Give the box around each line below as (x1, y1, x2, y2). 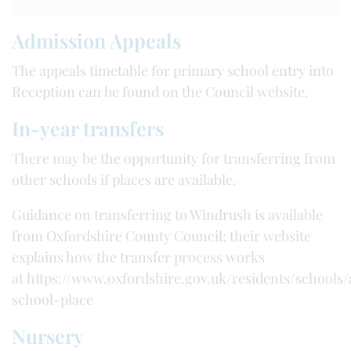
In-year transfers (12, 115, 164, 141)
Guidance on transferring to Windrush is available (12, 205, 323, 224)
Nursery (12, 323, 84, 349)
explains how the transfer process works (12, 248, 268, 266)
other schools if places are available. (12, 170, 237, 189)
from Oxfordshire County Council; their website (12, 226, 311, 245)
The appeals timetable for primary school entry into (12, 61, 334, 80)
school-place (12, 290, 96, 309)
